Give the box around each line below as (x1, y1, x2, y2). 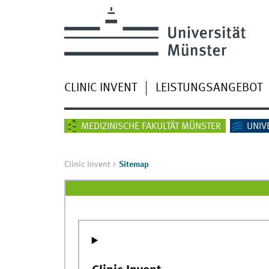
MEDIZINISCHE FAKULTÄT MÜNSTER (80, 121, 221, 131)
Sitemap (118, 160, 149, 169)
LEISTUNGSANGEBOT (155, 82, 262, 94)
